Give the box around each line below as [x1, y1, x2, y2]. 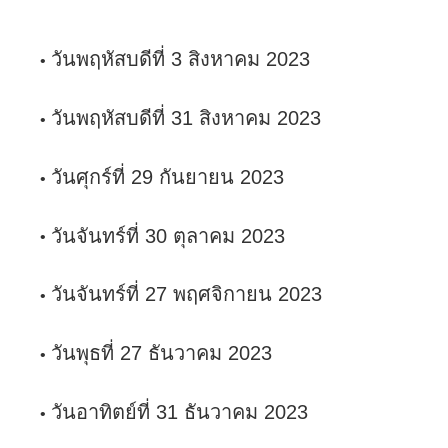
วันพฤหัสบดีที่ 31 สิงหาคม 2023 [51, 106, 321, 129]
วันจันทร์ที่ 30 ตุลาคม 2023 [51, 224, 285, 247]
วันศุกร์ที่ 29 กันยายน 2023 [51, 165, 284, 188]
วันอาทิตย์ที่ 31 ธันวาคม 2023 [51, 400, 308, 423]
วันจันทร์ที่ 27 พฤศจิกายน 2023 [51, 283, 322, 306]
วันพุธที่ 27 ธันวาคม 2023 [51, 342, 272, 365]
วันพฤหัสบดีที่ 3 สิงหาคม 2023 [51, 48, 310, 71]
